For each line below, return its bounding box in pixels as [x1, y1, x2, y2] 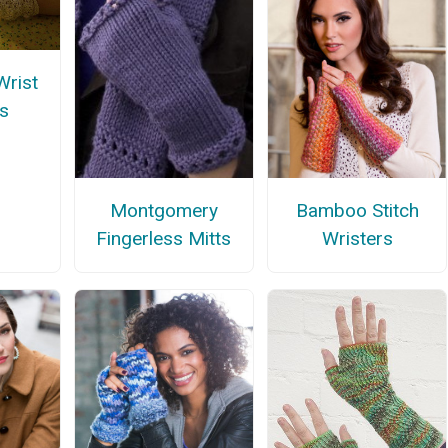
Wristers [321, 227, 393, 251]
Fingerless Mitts [96, 227, 232, 251]
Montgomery [109, 199, 218, 223]
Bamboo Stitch [295, 199, 419, 223]
